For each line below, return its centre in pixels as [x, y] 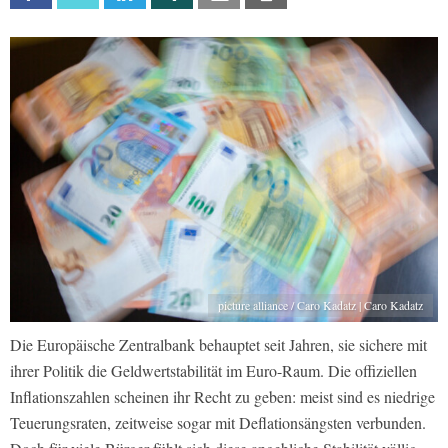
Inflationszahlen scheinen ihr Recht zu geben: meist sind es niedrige [222, 397]
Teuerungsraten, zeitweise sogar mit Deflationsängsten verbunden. [218, 423]
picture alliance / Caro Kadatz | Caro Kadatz [320, 305]
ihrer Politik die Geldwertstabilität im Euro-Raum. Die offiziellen [213, 371]
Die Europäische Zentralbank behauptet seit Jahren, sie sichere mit [218, 345]
